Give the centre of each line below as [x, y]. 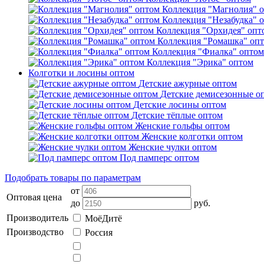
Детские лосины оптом [180, 105]
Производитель [37, 218]
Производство [35, 232]
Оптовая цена [34, 197]
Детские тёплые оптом [177, 115]
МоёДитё [103, 218]
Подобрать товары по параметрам [73, 178]
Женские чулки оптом [173, 147]
